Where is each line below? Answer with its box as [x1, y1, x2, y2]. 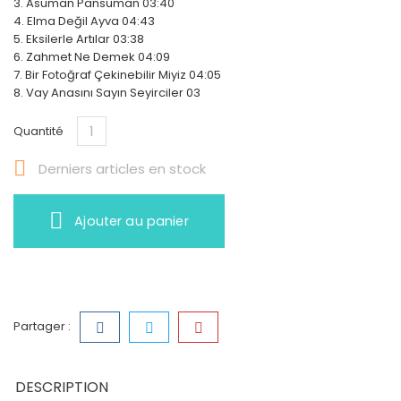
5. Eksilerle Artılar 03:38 [13, 30, 144, 47]
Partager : [13, 318, 71, 335]
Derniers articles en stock [35, 159, 206, 179]
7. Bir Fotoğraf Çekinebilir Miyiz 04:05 [13, 66, 221, 83]
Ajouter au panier [74, 212, 189, 230]
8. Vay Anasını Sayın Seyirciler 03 [13, 84, 200, 101]
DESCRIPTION [15, 377, 108, 397]
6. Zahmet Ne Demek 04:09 [13, 48, 170, 65]
